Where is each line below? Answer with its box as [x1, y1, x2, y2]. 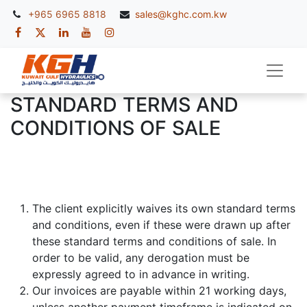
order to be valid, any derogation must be [32, 251, 249, 265]
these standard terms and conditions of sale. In [32, 234, 276, 249]
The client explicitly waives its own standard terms [32, 201, 295, 216]
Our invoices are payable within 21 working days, [32, 284, 286, 298]
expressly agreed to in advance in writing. [32, 267, 249, 282]
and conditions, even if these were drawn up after [32, 218, 291, 232]
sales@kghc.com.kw [135, 8, 227, 20]
